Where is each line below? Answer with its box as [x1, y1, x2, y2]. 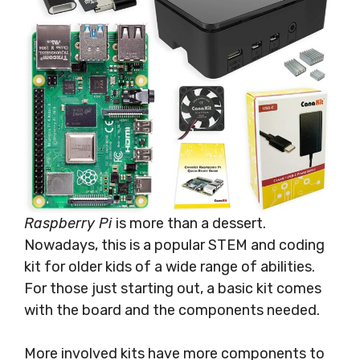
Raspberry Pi [24, 214, 116, 232]
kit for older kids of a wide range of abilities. [24, 257, 315, 276]
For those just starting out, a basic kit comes [24, 279, 321, 297]
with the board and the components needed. [24, 301, 320, 319]
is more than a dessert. [116, 214, 266, 232]
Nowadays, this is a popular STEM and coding [24, 235, 325, 254]
